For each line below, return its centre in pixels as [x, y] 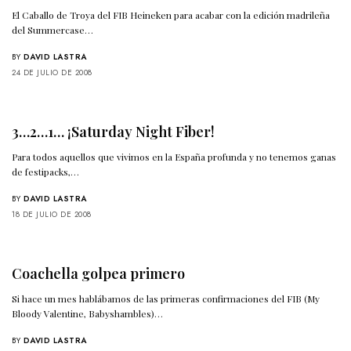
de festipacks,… [46, 171]
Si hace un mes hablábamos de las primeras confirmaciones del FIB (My [166, 298]
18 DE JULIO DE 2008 [52, 214]
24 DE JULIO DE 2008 [52, 72]
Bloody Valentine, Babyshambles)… [88, 313]
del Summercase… [53, 29]
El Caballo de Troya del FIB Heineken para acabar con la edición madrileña [171, 14]
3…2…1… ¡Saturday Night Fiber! [113, 131]
